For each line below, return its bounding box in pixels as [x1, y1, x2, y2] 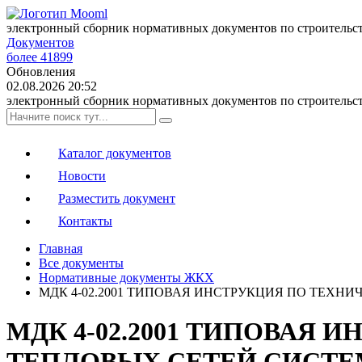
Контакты [58, 214, 112, 228]
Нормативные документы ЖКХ [39, 271, 214, 284]
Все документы [39, 256, 124, 270]
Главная [39, 242, 82, 255]
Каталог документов [58, 146, 171, 160]
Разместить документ [58, 192, 175, 205]
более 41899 [6, 50, 73, 64]
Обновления [6, 65, 75, 78]
